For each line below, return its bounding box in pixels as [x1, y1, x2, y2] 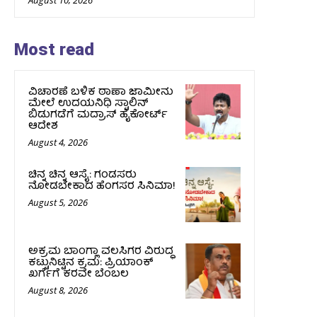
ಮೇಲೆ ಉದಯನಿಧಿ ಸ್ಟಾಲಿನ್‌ [28, 94, 149, 113]
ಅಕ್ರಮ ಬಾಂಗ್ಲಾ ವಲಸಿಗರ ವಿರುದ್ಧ [28, 242, 173, 261]
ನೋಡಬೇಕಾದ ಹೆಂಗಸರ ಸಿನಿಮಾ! [28, 177, 175, 196]
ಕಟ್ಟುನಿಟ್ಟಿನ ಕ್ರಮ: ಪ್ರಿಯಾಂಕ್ [28, 253, 154, 272]
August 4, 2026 [28, 135, 88, 149]
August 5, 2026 [28, 195, 88, 209]
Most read [14, 39, 94, 59]
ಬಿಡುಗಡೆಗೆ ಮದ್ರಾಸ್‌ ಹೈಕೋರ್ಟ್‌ [28, 105, 168, 125]
